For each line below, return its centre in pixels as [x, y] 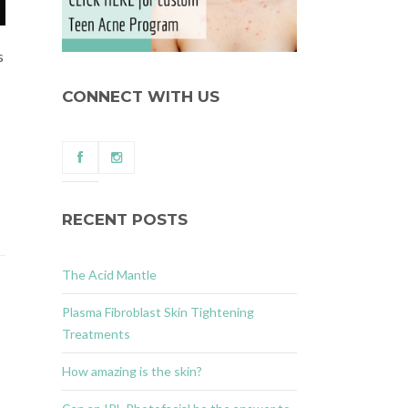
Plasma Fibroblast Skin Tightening [158, 312]
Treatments [96, 334]
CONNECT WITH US [140, 97]
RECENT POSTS [124, 220]
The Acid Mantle [109, 275]
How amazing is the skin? [132, 372]
